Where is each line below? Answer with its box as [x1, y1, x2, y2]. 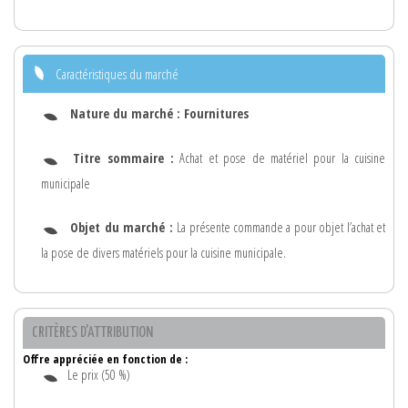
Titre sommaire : [73, 148, 175, 167]
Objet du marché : [70, 219, 178, 237]
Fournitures [184, 104, 249, 122]
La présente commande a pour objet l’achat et [177, 219, 386, 237]
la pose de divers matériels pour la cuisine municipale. [41, 244, 286, 262]
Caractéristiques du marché [56, 64, 178, 83]
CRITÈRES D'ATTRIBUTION [32, 324, 153, 341]
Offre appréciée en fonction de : [23, 350, 188, 367]
